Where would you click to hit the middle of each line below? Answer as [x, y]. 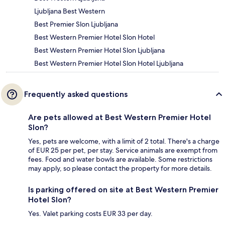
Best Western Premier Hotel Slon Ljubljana [99, 50]
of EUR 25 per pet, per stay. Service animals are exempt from [123, 150]
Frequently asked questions [76, 94]
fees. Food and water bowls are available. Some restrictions [120, 159]
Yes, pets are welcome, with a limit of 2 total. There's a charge [124, 141]
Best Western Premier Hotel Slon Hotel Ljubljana [109, 63]
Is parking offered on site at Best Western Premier [123, 189]
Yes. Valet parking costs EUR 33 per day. [90, 213]
